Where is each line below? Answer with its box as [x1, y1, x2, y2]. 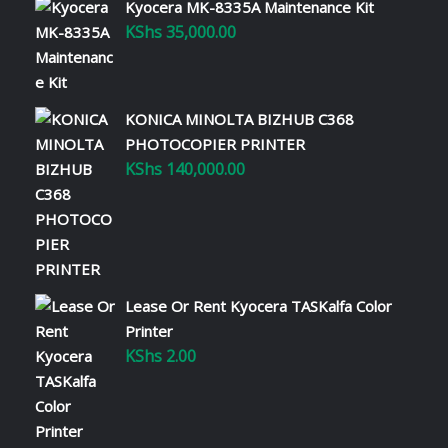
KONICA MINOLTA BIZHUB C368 [125, 108, 354, 129]
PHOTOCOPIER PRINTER [125, 133, 305, 154]
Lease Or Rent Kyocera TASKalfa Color [125, 295, 392, 316]
